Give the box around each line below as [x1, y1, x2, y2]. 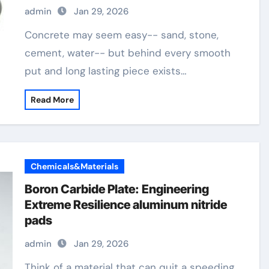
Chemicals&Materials [31, 161, 119, 172]
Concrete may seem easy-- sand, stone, [25, 28, 32, 41]
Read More [31, 94, 74, 105]
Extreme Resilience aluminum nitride [25, 198, 228, 212]
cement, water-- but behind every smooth [25, 46, 231, 59]
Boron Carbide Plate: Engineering [25, 182, 210, 196]
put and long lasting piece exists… [25, 64, 187, 77]
